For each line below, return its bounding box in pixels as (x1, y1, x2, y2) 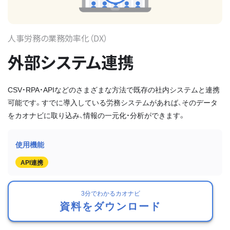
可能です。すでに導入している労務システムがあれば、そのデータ (8, 97, 218, 107)
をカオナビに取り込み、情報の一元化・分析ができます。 (8, 109, 185, 120)
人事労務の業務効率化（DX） (8, 31, 108, 44)
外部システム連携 (8, 49, 134, 73)
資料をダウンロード (60, 198, 161, 213)
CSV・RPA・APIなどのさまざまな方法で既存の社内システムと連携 (8, 84, 220, 94)
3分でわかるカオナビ (81, 188, 140, 198)
